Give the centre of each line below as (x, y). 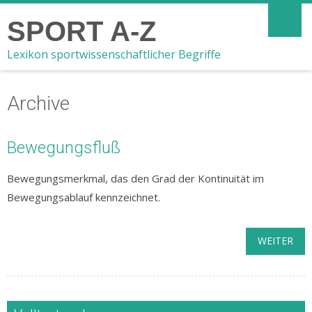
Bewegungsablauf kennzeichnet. (84, 197)
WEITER (275, 241)
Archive (38, 103)
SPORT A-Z (81, 31)
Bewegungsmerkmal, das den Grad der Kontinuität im (135, 178)
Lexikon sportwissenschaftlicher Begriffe (114, 54)
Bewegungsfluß (64, 148)
